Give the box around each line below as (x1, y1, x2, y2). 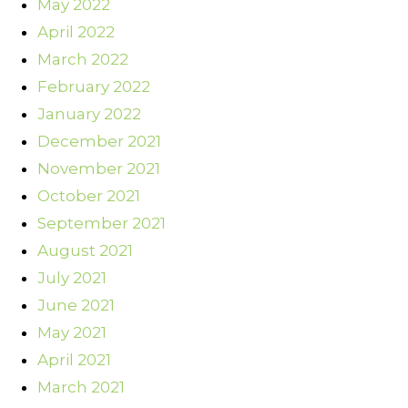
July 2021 (37, 269, 107, 288)
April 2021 (37, 351, 111, 370)
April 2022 (37, 23, 115, 42)
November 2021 (37, 159, 160, 178)
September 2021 (37, 214, 166, 233)
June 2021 (37, 296, 115, 315)
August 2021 (37, 241, 133, 260)
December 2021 (37, 132, 161, 151)
